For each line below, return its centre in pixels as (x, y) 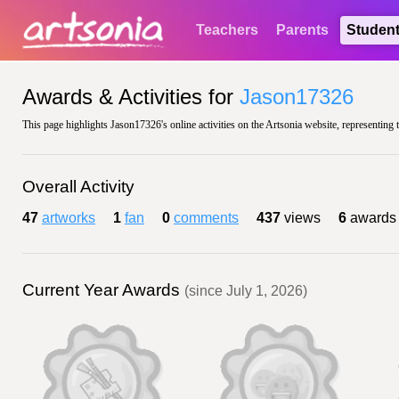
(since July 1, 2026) (246, 291)
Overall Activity (78, 187)
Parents (302, 30)
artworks (69, 218)
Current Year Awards (103, 290)
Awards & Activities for (131, 97)
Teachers (227, 30)
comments (206, 218)
